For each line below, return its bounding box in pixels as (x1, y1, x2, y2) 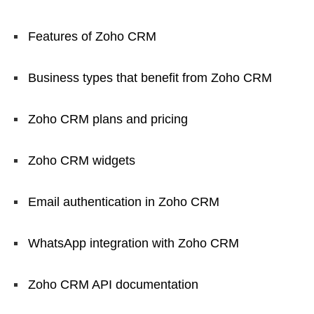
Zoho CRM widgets (28, 153, 135, 168)
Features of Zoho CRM (28, 29, 156, 43)
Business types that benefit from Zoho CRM (28, 70, 272, 85)
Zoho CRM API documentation (28, 277, 198, 292)
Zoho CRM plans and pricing (28, 111, 188, 126)
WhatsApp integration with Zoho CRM (28, 235, 239, 250)
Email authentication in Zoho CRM (28, 194, 219, 209)
